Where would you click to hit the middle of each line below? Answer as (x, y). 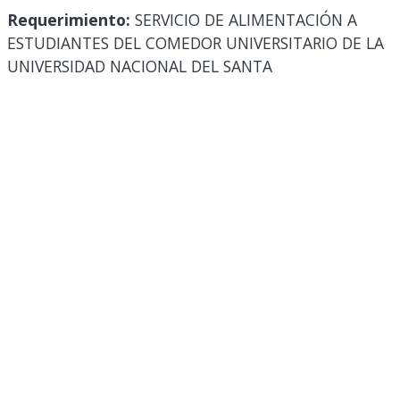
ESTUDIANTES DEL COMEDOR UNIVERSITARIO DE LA (196, 43)
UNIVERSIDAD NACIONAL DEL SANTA (140, 67)
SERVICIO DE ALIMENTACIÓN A (244, 20)
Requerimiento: (69, 20)
